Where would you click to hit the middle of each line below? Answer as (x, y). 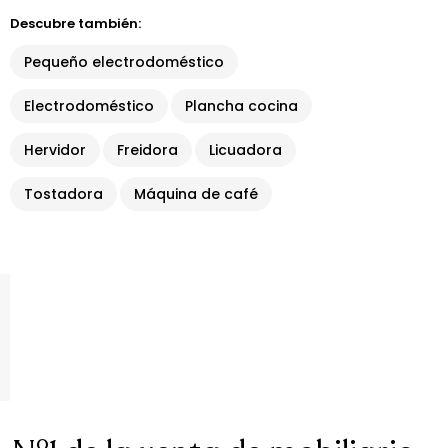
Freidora (147, 150)
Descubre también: (75, 23)
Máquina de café (196, 194)
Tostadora (63, 194)
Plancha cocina (241, 106)
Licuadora (245, 150)
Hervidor (55, 150)
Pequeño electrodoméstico (124, 62)
